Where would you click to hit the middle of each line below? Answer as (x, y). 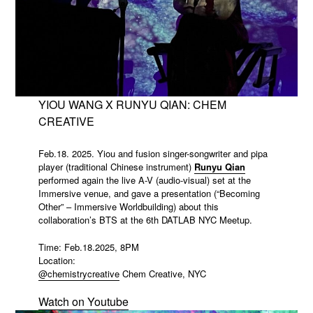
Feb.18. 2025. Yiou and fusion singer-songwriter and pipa (153, 154)
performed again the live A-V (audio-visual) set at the (144, 180)
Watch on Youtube (83, 302)
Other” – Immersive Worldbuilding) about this (128, 207)
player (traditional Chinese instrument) (116, 167)
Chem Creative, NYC (162, 273)
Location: (57, 260)
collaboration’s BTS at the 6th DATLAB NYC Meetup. (145, 220)
